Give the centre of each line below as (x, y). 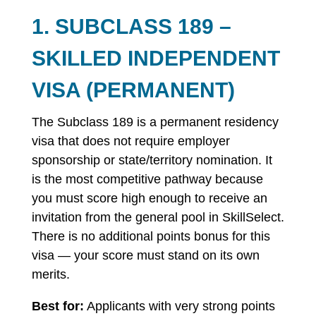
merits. (50, 274)
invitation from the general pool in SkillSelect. (158, 217)
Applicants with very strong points (179, 306)
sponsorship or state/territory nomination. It (152, 160)
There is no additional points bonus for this (151, 236)
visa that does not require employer (130, 141)
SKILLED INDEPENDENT (156, 58)
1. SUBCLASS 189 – (131, 26)
